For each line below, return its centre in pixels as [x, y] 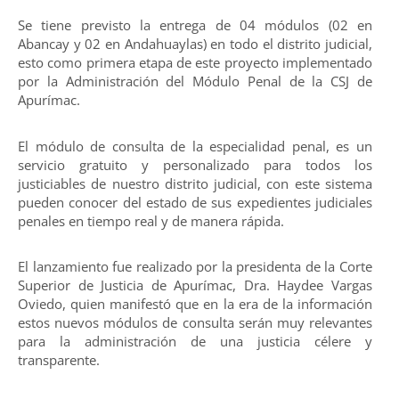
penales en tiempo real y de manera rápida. [151, 220]
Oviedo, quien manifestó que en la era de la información [195, 304]
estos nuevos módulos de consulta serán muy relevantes [195, 323]
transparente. [59, 360]
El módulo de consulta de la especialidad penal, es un [195, 146]
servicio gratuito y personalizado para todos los [195, 164]
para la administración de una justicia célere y [195, 342]
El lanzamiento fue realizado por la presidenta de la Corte [195, 267]
